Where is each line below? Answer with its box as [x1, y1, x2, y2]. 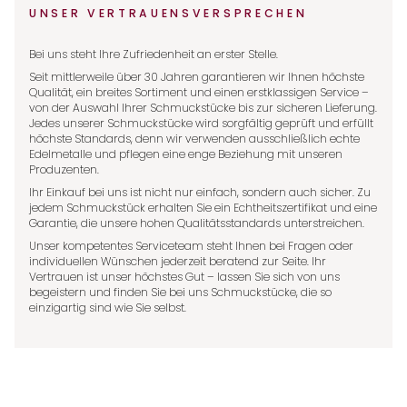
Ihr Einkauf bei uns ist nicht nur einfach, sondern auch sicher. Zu [29, 184, 371, 200]
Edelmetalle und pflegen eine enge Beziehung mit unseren [29, 145, 342, 162]
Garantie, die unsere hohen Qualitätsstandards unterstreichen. [29, 214, 364, 231]
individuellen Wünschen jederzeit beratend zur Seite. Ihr [29, 253, 326, 269]
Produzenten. [29, 161, 99, 177]
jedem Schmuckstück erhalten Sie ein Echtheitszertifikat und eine [29, 199, 377, 215]
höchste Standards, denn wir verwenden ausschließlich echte [29, 130, 360, 146]
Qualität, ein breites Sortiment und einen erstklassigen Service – [29, 84, 369, 100]
